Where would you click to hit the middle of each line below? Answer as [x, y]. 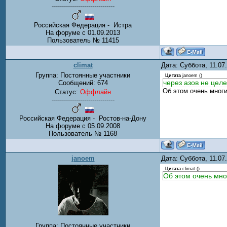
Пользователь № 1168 [83, 134]
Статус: [67, 92]
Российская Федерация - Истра [83, 25]
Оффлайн [96, 92]
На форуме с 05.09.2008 [83, 126]
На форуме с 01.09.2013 [83, 33]
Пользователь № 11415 [83, 41]
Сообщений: [78, 83]
